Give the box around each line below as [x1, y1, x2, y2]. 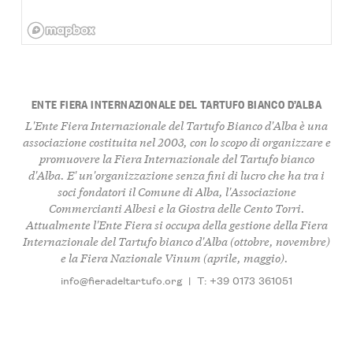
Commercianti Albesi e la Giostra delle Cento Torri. [48, 199, 305, 216]
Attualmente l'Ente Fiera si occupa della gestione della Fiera [25, 215, 328, 232]
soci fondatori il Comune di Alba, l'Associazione [57, 182, 296, 199]
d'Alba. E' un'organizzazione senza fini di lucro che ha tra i [28, 165, 325, 183]
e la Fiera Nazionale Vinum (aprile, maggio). [60, 248, 293, 266]
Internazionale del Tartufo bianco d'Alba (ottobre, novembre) [23, 232, 330, 249]
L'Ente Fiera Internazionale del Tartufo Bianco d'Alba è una [25, 116, 328, 133]
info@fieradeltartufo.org [60, 272, 182, 288]
